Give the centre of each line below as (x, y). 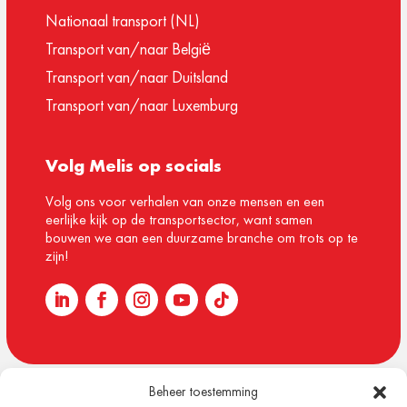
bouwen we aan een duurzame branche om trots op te (202, 237)
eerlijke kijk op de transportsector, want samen (179, 219)
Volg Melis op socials (134, 165)
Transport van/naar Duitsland (137, 76)
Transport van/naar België (129, 48)
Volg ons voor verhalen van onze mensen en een (185, 201)
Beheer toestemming (203, 392)
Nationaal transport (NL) (123, 20)
